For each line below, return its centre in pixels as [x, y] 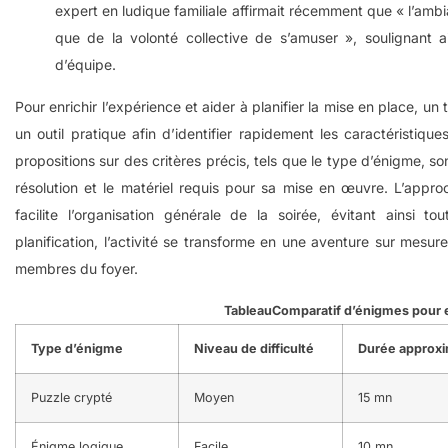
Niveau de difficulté [254, 348]
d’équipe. [85, 64]
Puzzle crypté [71, 397]
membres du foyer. [76, 268]
